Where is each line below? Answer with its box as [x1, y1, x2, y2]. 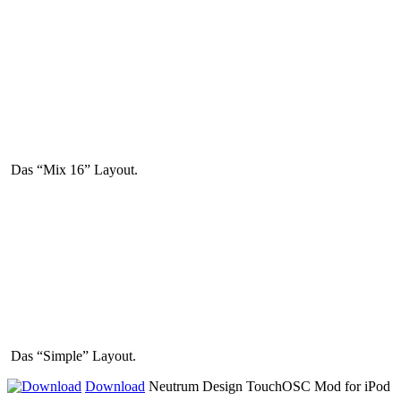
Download [85, 378, 145, 394]
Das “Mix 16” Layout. [7, 161, 138, 177]
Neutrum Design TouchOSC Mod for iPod [145, 378, 390, 394]
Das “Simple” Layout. [7, 347, 136, 363]
